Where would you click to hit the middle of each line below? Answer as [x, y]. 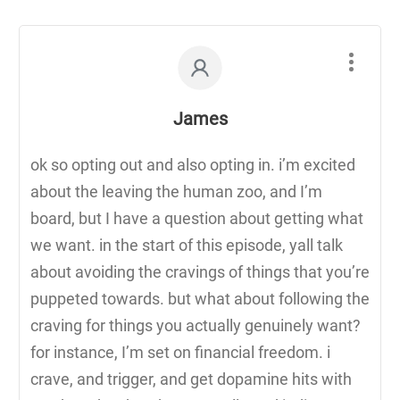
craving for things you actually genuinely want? [196, 325]
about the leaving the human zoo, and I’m [176, 191]
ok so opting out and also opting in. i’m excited [193, 164]
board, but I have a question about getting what [197, 218]
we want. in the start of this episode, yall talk [187, 245]
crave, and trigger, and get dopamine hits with [191, 379]
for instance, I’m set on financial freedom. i [180, 352]
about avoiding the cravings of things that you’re [200, 271]
